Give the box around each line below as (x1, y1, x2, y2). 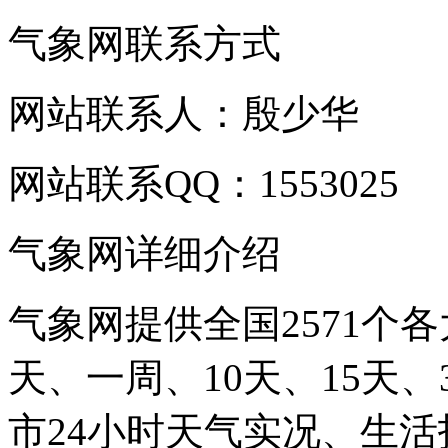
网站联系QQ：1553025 (8, 161, 399, 205)
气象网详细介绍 (8, 231, 281, 275)
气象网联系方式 (8, 21, 281, 65)
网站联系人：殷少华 (8, 91, 359, 135)
